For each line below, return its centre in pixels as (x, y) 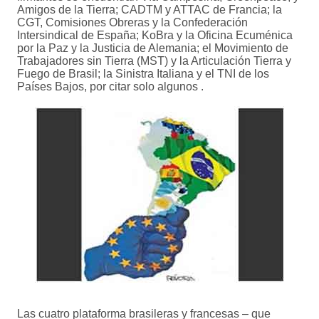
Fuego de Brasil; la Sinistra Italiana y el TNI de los (143, 74)
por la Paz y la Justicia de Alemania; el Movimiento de (153, 48)
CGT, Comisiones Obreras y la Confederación (132, 23)
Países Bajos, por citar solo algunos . (110, 87)
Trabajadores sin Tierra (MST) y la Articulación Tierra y (154, 61)
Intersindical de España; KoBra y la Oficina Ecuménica (155, 36)
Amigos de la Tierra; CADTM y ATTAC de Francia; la (150, 10)
